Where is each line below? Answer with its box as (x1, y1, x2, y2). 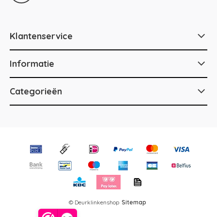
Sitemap (121, 199, 146, 206)
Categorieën (10, 86, 62, 97)
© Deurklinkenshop (68, 199, 119, 206)
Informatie (10, 58, 54, 69)
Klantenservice (10, 31, 73, 42)
